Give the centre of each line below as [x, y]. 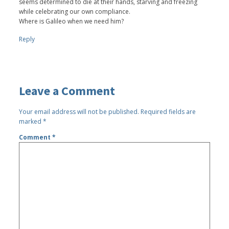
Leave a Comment [67, 90]
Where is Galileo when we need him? [72, 21]
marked [31, 121]
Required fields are [168, 111]
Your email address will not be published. [79, 111]
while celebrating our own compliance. [75, 11]
